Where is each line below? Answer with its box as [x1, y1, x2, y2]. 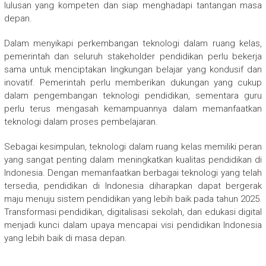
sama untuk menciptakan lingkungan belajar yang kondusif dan [4, 64, 262, 75]
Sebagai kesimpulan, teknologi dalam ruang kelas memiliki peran [4, 141, 262, 152]
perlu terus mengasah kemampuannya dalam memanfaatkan [4, 103, 262, 114]
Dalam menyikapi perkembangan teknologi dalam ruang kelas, [4, 37, 262, 49]
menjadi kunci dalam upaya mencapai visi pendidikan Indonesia [4, 219, 262, 230]
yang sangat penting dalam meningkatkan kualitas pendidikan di [4, 154, 262, 165]
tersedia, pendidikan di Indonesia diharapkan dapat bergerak [4, 180, 262, 191]
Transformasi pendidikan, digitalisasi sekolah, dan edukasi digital [4, 206, 262, 217]
